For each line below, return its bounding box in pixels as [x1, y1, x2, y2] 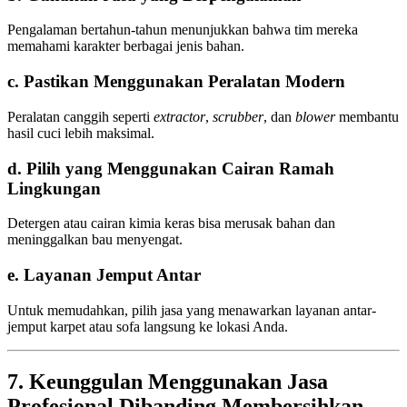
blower [295, 108, 335, 124]
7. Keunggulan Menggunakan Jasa [7, 369, 328, 393]
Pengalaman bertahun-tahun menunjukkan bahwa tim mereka [7, 22, 358, 38]
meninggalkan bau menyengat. [7, 232, 183, 248]
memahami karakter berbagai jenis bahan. [7, 38, 244, 55]
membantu [335, 108, 399, 124]
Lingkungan [7, 178, 101, 198]
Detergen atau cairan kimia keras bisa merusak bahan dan [7, 215, 335, 232]
